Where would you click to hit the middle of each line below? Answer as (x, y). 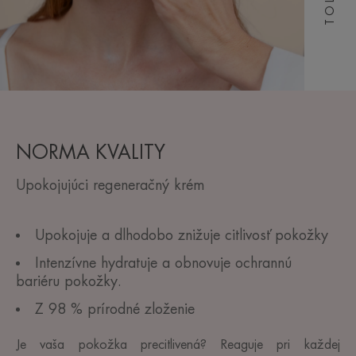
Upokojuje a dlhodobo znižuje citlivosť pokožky (182, 236)
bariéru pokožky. (69, 282)
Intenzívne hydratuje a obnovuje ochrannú (163, 263)
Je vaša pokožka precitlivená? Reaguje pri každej (178, 345)
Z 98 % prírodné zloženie (115, 310)
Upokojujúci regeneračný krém (110, 186)
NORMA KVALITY (91, 153)
